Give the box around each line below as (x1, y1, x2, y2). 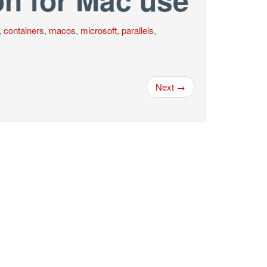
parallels (121, 24, 154, 36)
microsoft (80, 24, 117, 36)
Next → (156, 80, 185, 93)
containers (3, 24, 44, 36)
